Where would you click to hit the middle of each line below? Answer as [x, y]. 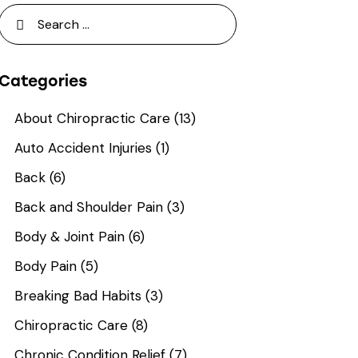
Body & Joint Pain [70, 236]
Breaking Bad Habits [78, 295]
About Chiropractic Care [93, 118]
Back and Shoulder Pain [89, 207]
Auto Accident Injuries [84, 147]
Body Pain [46, 266]
